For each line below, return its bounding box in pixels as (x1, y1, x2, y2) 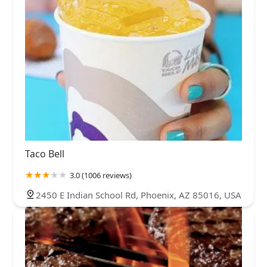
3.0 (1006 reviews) (70, 170, 132, 181)
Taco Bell (25, 147, 64, 161)
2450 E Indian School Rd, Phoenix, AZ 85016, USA (36, 189, 241, 201)
